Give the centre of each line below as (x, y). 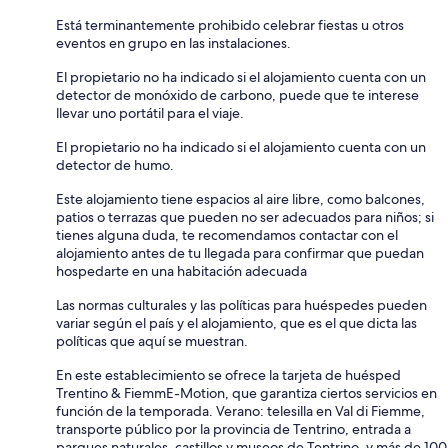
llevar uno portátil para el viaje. (150, 112)
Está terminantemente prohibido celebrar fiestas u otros (230, 24)
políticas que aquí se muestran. (152, 340)
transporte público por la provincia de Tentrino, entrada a (233, 428)
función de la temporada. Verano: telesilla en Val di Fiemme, (240, 410)
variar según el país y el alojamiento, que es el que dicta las (236, 322)
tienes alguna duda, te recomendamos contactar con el (227, 234)
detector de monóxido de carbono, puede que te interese (237, 94)
